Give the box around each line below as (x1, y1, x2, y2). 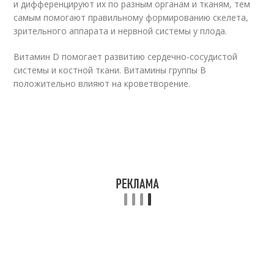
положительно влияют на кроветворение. (13, 78, 191, 89)
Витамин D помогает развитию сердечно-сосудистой (13, 51, 238, 62)
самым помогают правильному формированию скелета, (13, 12, 249, 23)
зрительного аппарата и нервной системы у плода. (13, 25, 228, 37)
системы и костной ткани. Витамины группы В (13, 64, 207, 76)
